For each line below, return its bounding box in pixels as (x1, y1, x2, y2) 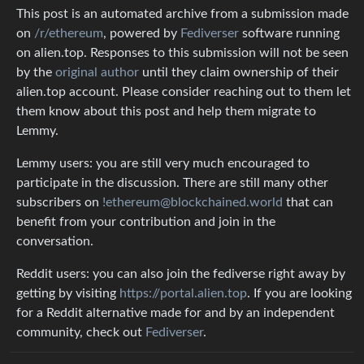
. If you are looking (247, 287, 352, 301)
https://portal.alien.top (119, 287, 247, 301)
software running (239, 27, 340, 41)
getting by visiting (16, 287, 119, 301)
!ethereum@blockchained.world (102, 196, 283, 210)
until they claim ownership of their (139, 66, 339, 80)
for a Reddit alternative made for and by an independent (16, 306, 335, 320)
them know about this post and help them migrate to (16, 105, 316, 119)
